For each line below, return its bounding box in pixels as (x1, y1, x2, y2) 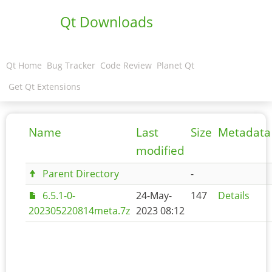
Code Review (100, 59, 152, 71)
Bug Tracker (47, 59, 95, 71)
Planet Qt (157, 59, 194, 71)
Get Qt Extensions (8, 81, 81, 92)
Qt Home (6, 59, 42, 71)
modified (136, 143, 185, 158)
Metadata (218, 124, 271, 140)
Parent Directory (42, 167, 119, 180)
